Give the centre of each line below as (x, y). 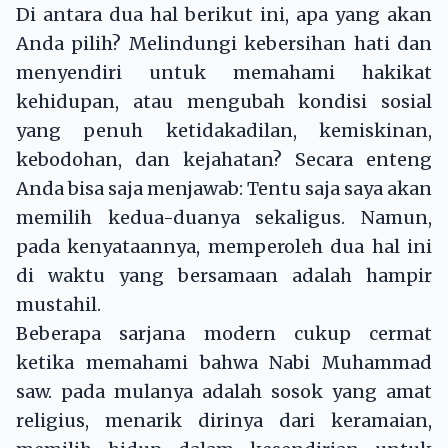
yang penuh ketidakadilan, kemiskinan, (224, 131)
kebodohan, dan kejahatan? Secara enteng (224, 160)
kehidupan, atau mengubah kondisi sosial (224, 102)
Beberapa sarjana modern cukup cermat (224, 334)
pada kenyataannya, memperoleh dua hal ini (224, 247)
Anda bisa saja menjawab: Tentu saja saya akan (224, 189)
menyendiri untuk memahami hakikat (224, 73)
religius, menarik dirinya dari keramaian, (224, 421)
